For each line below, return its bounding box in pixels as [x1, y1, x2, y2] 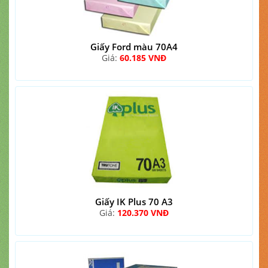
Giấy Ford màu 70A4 [90, 41, 178, 53]
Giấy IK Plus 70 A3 [95, 196, 173, 208]
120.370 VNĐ [117, 207, 169, 218]
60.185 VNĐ [120, 52, 166, 63]
